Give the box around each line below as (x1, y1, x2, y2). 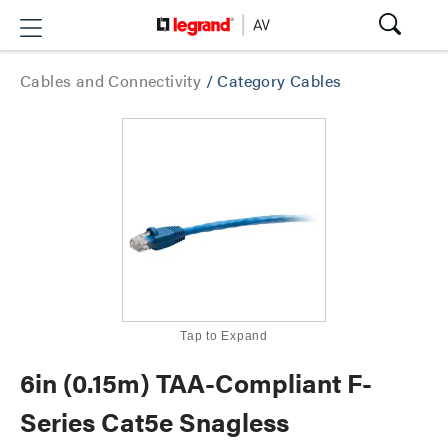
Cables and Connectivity (20, 69, 206, 92)
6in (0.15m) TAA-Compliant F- (20, 364, 372, 401)
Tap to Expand (180, 329, 268, 343)
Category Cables (217, 69, 342, 92)
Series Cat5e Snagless (20, 403, 289, 440)
